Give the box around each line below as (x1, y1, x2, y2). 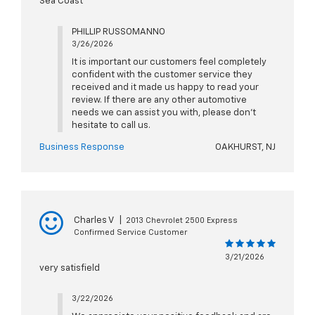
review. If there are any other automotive (71, 96, 247, 105)
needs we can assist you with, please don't (71, 108, 256, 118)
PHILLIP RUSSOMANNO (71, 27, 165, 37)
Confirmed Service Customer (74, 229, 187, 237)
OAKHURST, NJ (215, 143, 276, 153)
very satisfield (39, 264, 100, 274)
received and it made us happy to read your (71, 83, 259, 93)
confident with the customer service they (71, 70, 252, 80)
